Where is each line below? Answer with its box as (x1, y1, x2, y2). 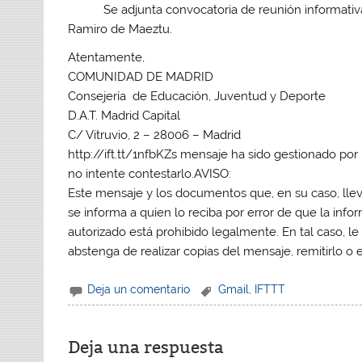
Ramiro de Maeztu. (68, 21, 173, 36)
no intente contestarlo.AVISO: (68, 166, 232, 182)
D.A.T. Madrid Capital (68, 108, 181, 124)
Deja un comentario (87, 283, 191, 297)
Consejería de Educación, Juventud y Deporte (68, 89, 326, 104)
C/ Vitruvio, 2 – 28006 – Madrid (68, 128, 242, 143)
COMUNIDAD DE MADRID (68, 69, 214, 85)
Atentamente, (68, 50, 145, 65)
